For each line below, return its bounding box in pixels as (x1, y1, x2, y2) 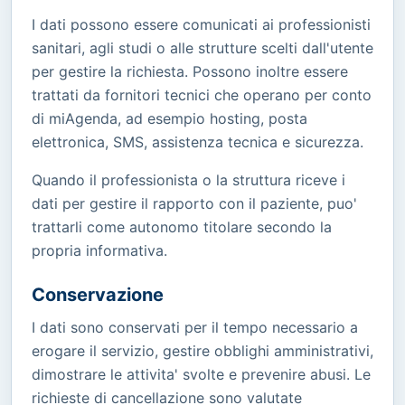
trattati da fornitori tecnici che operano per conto (32, 85, 372, 104)
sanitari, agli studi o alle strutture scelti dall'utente (32, 38, 373, 57)
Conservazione (32, 283, 164, 306)
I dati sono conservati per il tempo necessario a (32, 317, 358, 336)
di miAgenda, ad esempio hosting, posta (32, 108, 307, 127)
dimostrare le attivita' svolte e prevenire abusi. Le (32, 364, 371, 383)
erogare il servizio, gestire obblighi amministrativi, (32, 341, 373, 360)
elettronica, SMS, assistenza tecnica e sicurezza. (32, 132, 363, 151)
